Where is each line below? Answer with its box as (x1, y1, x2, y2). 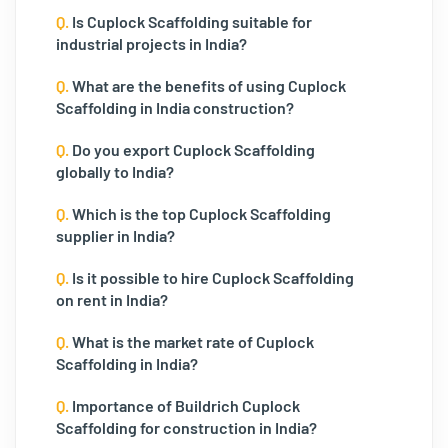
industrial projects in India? (56, 34, 247, 53)
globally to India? (56, 162, 174, 181)
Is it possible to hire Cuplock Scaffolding (69, 268, 354, 287)
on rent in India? (56, 290, 168, 309)
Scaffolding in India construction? (56, 98, 294, 117)
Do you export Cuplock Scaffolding (69, 140, 315, 159)
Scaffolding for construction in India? (56, 418, 317, 437)
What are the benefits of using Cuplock (69, 76, 346, 95)
